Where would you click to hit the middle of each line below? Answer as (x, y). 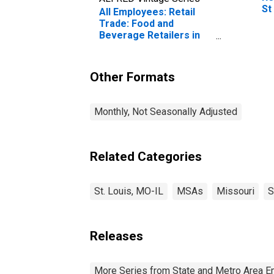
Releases (117, 236)
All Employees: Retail (147, 12)
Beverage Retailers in (150, 35)
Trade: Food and (136, 23)
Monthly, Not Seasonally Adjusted (166, 111)
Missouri (235, 191)
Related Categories (146, 156)
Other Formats (132, 77)
